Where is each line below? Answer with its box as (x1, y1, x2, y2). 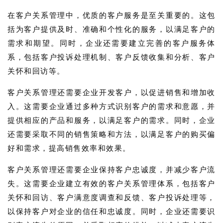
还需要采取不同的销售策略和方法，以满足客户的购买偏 (7, 130, 216, 138)
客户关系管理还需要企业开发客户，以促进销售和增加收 (7, 88, 216, 97)
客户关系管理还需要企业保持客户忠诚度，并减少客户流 (7, 165, 216, 174)
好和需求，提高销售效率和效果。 (7, 144, 131, 152)
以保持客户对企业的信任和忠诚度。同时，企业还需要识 (7, 207, 216, 216)
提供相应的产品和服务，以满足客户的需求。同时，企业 (7, 116, 216, 124)
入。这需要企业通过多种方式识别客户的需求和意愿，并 (7, 102, 216, 111)
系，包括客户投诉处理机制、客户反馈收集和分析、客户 (7, 53, 216, 61)
